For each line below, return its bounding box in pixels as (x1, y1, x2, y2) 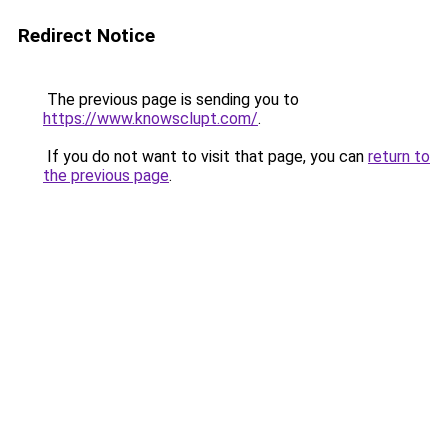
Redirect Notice (18, 24, 155, 47)
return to (368, 147, 430, 166)
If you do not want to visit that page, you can (43, 147, 368, 166)
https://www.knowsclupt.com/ (43, 109, 258, 128)
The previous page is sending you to (43, 90, 299, 109)
